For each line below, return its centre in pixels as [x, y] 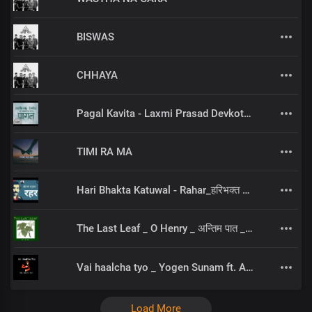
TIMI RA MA [104, 152]
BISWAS [95, 37]
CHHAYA [97, 75]
